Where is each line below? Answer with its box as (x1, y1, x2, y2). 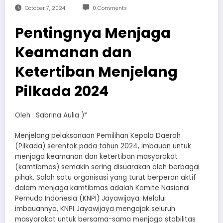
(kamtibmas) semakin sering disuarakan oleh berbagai (15, 162, 200, 172)
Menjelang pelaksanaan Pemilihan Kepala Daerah (15, 130, 181, 140)
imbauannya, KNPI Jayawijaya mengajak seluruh (15, 204, 175, 214)
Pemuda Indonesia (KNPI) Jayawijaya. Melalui (15, 193, 166, 203)
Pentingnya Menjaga (15, 23, 171, 43)
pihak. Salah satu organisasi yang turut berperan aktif (15, 172, 196, 182)
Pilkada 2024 (15, 81, 109, 102)
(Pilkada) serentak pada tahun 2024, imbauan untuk (15, 141, 191, 151)
